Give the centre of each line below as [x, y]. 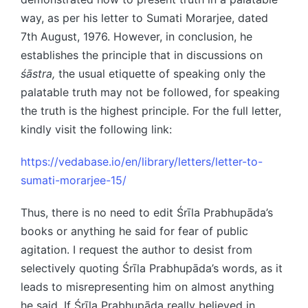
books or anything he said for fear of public [134, 231]
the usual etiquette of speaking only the [160, 73]
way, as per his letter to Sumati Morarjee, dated [144, 18]
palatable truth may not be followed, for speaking [150, 92]
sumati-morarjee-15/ [74, 180]
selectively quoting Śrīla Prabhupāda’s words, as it [152, 268]
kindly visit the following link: [96, 129]
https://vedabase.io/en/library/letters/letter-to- [142, 161]
